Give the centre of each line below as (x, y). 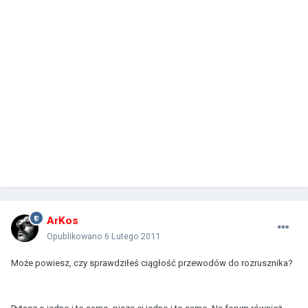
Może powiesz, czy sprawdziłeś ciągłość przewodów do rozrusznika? (152, 263)
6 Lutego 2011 (132, 236)
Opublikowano (76, 236)
